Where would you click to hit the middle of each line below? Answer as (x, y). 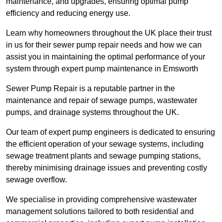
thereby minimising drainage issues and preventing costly (107, 168)
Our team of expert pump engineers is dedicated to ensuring (111, 132)
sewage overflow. (36, 180)
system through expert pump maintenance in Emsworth (102, 69)
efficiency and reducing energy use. (68, 13)
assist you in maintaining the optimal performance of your (106, 57)
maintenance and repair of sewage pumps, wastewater (102, 101)
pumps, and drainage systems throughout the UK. (92, 112)
